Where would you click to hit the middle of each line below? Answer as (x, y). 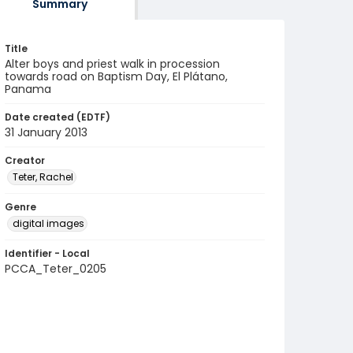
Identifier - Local (47, 253)
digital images (48, 223)
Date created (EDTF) (58, 117)
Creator (25, 160)
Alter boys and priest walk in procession (112, 64)
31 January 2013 (46, 132)
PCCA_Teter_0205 (56, 269)
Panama (28, 89)
